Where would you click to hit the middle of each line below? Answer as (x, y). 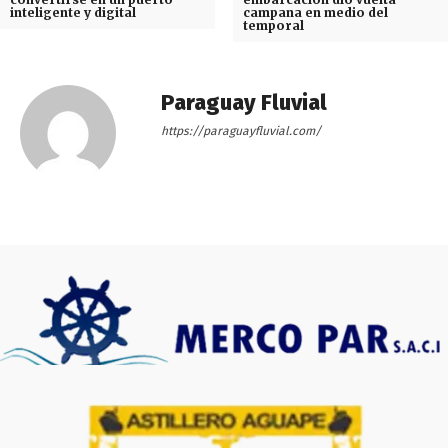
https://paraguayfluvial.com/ (241, 131)
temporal (273, 26)
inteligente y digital (73, 13)
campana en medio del (315, 13)
